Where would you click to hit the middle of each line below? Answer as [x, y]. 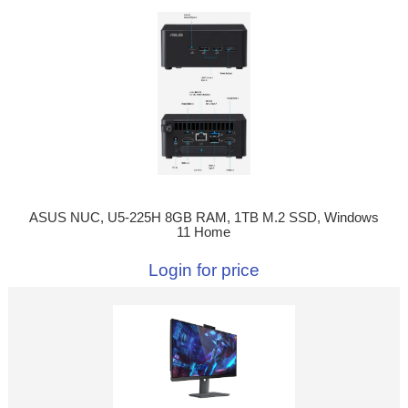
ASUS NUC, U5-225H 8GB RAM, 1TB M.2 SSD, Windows [204, 218]
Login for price [204, 270]
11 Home [204, 233]
